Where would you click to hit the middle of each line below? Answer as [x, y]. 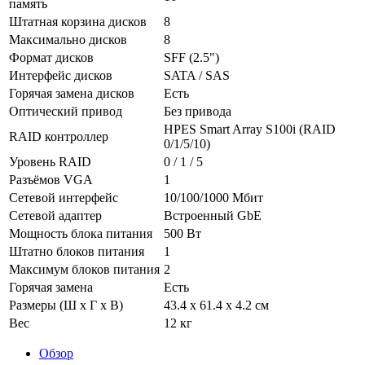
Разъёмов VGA [51, 179]
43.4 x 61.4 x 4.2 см [216, 305]
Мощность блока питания [81, 233]
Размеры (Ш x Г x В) [66, 305]
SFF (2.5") [191, 57]
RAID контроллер [59, 136]
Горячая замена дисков [72, 93]
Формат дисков [51, 57]
